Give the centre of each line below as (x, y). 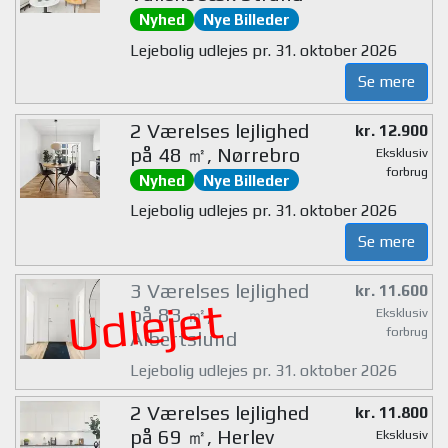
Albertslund (183, 339)
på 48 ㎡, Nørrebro (214, 154)
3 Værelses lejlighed (219, 291)
